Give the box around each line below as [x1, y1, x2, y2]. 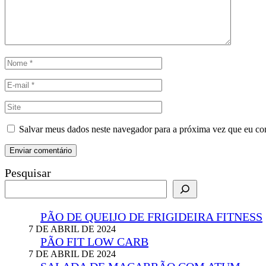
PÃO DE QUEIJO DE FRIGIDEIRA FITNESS [40, 210, 262, 224]
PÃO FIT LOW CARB [40, 235, 148, 249]
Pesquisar [5, 166, 51, 180]
